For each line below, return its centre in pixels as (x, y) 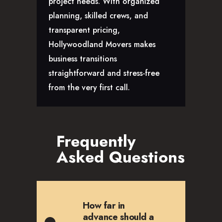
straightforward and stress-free (104, 73)
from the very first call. (89, 87)
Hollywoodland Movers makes (102, 44)
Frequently (96, 141)
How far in (104, 206)
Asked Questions (121, 157)
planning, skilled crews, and (98, 15)
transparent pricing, (84, 30)
